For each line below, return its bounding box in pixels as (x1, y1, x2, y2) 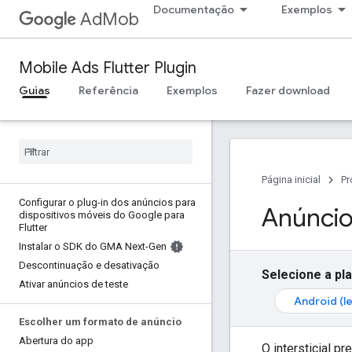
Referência (79, 83, 138, 97)
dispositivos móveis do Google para (19, 209, 185, 221)
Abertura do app (19, 335, 93, 346)
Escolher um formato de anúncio (19, 316, 181, 328)
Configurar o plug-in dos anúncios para (19, 196, 196, 208)
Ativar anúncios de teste (19, 278, 128, 290)
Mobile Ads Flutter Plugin (19, 58, 196, 78)
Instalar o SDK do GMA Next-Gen (19, 240, 167, 252)
